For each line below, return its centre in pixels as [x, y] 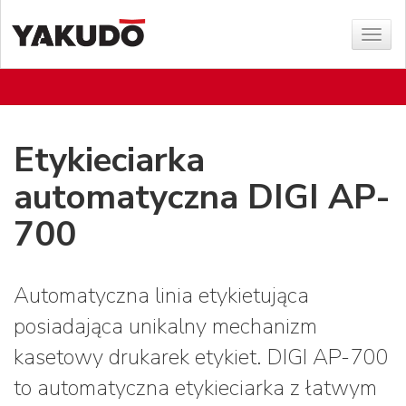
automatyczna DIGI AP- [202, 197]
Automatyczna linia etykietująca [161, 295]
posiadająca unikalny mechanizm [165, 326]
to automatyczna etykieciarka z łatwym [195, 388]
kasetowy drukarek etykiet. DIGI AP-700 [201, 357]
